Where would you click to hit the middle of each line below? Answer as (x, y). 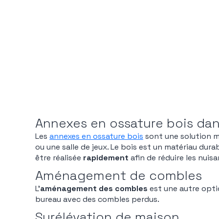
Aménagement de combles (119, 175)
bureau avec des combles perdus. (97, 199)
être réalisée (59, 158)
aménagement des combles (94, 188)
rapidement (107, 158)
